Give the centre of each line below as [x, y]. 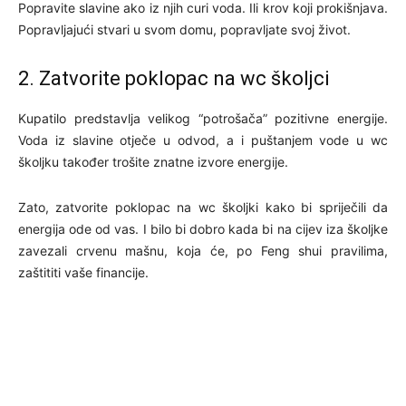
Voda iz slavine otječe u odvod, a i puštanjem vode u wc [203, 140]
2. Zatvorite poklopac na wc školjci [174, 79]
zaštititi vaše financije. [83, 273]
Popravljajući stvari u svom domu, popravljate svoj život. [184, 30]
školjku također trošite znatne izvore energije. [153, 162]
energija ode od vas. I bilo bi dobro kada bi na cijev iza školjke [203, 229]
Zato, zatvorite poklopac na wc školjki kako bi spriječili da [203, 208]
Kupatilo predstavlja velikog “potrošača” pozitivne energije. [203, 119]
